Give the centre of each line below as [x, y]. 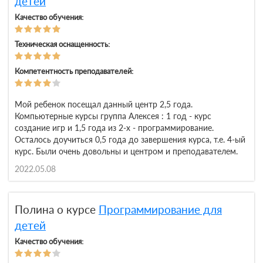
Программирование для [160, 210]
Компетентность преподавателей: [74, 71]
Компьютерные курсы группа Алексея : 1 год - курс [113, 116]
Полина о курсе [57, 210]
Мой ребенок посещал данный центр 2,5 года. [104, 104]
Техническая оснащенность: [62, 44]
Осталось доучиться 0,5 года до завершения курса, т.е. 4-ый [130, 140]
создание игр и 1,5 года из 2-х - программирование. [114, 128]
